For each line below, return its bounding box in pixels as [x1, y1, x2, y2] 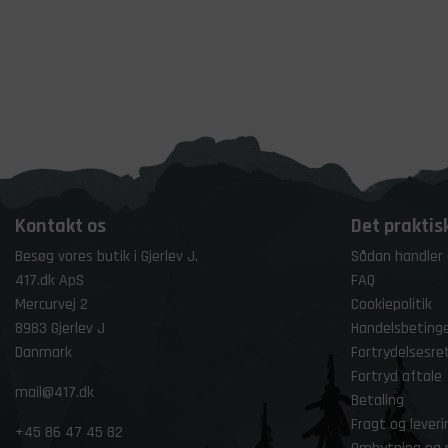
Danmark [15, 342, 72, 363]
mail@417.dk [15, 382, 94, 403]
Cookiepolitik [351, 294, 432, 315]
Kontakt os [15, 213, 106, 239]
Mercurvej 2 [15, 294, 88, 315]
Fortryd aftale [351, 366, 442, 387]
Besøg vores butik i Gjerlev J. [15, 246, 198, 267]
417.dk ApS [15, 270, 84, 291]
